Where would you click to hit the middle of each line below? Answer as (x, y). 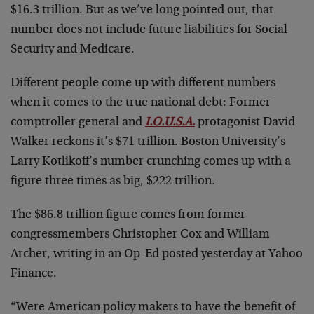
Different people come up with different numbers (143, 83)
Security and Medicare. (73, 50)
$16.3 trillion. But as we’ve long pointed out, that (142, 11)
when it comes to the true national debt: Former (141, 103)
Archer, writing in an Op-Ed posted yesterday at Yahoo (157, 254)
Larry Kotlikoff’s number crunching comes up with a (151, 162)
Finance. (34, 274)
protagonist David (245, 123)
